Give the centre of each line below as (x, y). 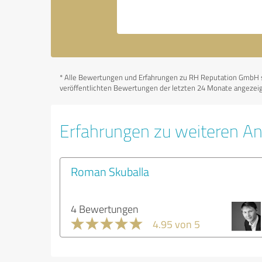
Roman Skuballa (110, 171)
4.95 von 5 (176, 224)
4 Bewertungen (105, 209)
